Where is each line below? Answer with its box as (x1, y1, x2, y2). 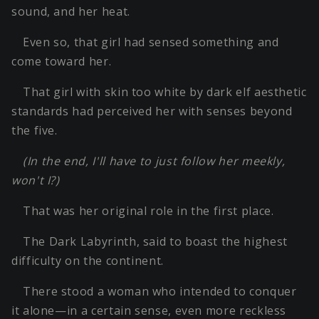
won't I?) (11, 172, 60, 189)
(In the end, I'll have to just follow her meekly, (23, 153, 286, 169)
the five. (11, 122, 58, 139)
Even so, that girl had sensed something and (23, 34, 279, 51)
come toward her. (11, 53, 112, 70)
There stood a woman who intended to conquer (23, 283, 297, 300)
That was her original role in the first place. (23, 203, 274, 219)
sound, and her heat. (11, 4, 130, 20)
